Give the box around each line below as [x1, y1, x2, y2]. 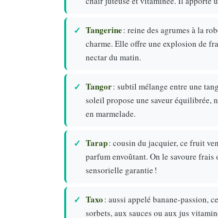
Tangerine [86, 23, 122, 36]
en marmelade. [86, 108, 136, 119]
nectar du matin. [86, 51, 141, 63]
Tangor [86, 80, 112, 92]
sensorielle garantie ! [86, 164, 157, 176]
